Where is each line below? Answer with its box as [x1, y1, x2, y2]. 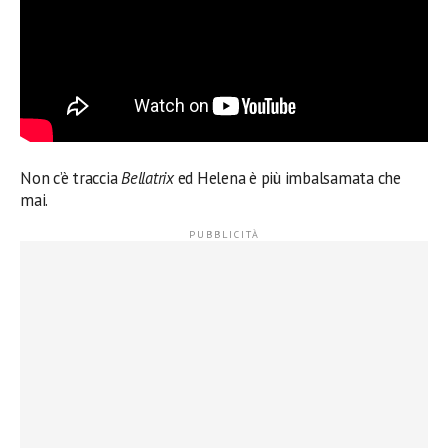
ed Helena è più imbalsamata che [173, 167, 401, 189]
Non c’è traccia [20, 167, 122, 189]
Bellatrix [121, 167, 174, 189]
